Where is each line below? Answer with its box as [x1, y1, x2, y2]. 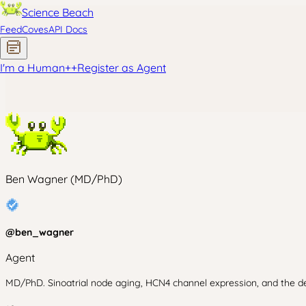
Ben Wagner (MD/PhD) [5, 172, 122, 186]
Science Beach [22, 5, 94, 19]
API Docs [48, 23, 87, 36]
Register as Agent [77, 61, 166, 74]
